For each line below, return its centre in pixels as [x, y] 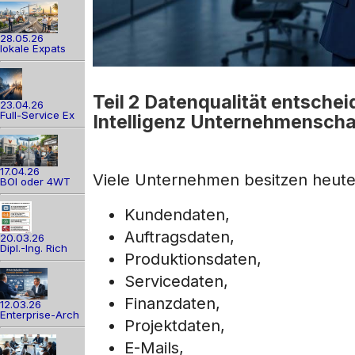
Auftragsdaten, [179, 237]
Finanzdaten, [172, 304]
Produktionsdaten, [193, 260]
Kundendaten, [177, 215]
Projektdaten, [175, 326]
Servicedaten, [176, 282]
